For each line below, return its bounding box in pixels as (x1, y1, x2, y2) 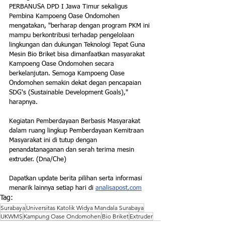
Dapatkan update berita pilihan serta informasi (9, 175, 144, 182)
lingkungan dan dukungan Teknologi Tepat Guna (9, 42, 147, 49)
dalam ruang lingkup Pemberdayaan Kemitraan (9, 128, 146, 135)
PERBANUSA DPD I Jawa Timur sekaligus (9, 4, 130, 11)
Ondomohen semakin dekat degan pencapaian (9, 80, 143, 87)
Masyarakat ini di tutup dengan (9, 137, 99, 144)
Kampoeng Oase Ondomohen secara (9, 61, 116, 68)
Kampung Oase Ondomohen (24, 212, 101, 220)
